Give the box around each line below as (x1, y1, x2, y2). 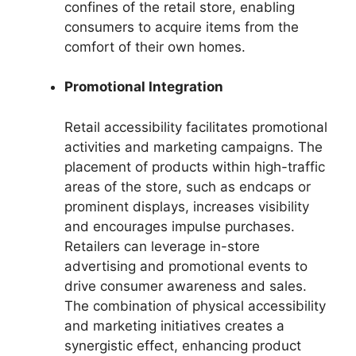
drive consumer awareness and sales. (64, 277, 307, 294)
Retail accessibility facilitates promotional (64, 118, 327, 135)
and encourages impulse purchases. (64, 218, 295, 234)
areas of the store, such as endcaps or (64, 178, 311, 195)
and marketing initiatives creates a (64, 317, 284, 334)
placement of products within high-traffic (64, 158, 325, 175)
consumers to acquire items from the (64, 18, 299, 35)
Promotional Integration (64, 79, 223, 95)
